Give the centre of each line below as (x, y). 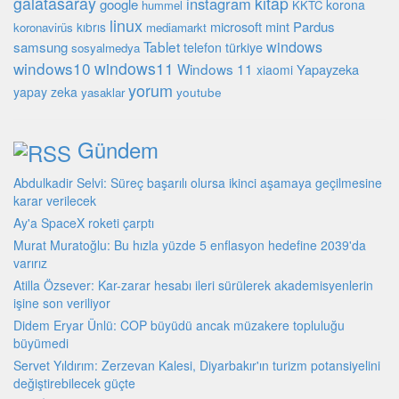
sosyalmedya (106, 48)
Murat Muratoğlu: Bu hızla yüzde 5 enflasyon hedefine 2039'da (190, 245)
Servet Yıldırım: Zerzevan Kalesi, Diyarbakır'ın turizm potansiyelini (197, 366)
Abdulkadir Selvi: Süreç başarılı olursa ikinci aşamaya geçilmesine (198, 183)
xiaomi (275, 70)
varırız (30, 263)
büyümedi (41, 343)
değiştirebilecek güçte (74, 383)
